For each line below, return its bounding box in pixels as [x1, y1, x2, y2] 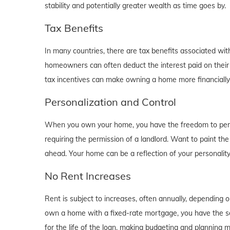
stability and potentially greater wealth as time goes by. [45, 1, 226, 11]
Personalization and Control [45, 95, 176, 109]
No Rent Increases [45, 169, 131, 183]
